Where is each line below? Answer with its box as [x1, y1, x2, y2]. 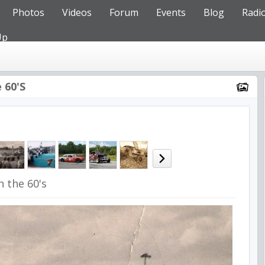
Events [156, 6, 186, 19]
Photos [12, 6, 44, 19]
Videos [62, 6, 92, 19]
